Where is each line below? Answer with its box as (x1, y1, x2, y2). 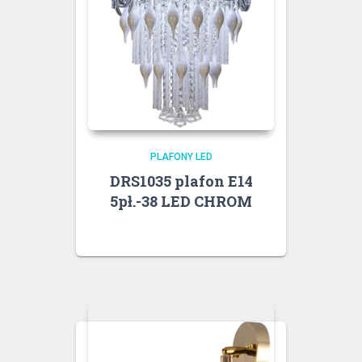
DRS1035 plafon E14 (109, 170, 253, 191)
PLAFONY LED (149, 150, 213, 162)
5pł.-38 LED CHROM (110, 191, 252, 211)
